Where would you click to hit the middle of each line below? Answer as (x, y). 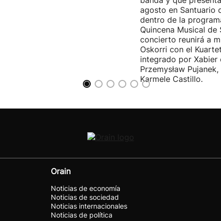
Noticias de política (82, 215)
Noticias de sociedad (85, 197)
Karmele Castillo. (171, 79)
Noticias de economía (86, 188)
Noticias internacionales (89, 206)
